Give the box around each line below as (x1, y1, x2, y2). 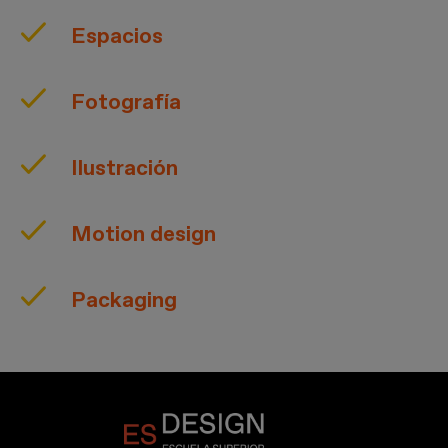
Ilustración (71, 153, 179, 182)
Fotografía (71, 87, 182, 116)
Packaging (71, 285, 178, 314)
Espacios (71, 21, 164, 50)
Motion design (71, 219, 217, 248)
